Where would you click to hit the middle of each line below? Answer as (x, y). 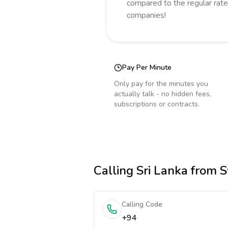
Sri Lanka (162, 170)
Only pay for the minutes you (161, 84)
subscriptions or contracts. (157, 104)
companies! (146, 15)
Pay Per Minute (147, 67)
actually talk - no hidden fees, (163, 94)
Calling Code (142, 204)
